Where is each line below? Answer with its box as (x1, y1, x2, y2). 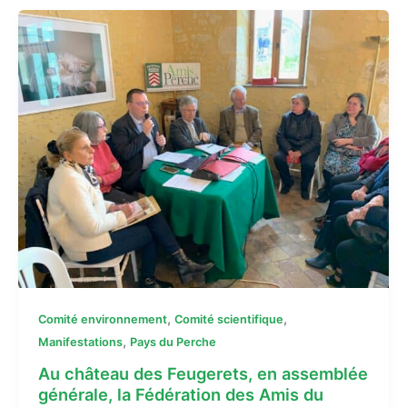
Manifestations (37, 334, 123, 349)
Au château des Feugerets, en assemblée (37, 363, 368, 384)
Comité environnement (37, 312, 167, 326)
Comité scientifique (174, 312, 283, 326)
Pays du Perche (129, 334, 216, 349)
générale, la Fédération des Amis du (37, 384, 323, 405)
